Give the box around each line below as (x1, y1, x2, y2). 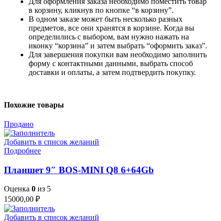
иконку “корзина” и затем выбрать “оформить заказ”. (29, 41, 207, 50)
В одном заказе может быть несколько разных (29, 15, 183, 24)
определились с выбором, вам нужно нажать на (29, 33, 189, 41)
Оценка (4, 184, 32, 193)
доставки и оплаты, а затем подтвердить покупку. (29, 68, 196, 77)
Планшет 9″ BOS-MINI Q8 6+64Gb (4, 164, 154, 175)
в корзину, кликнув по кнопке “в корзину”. (29, 6, 174, 15)
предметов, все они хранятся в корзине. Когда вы (29, 24, 194, 33)
